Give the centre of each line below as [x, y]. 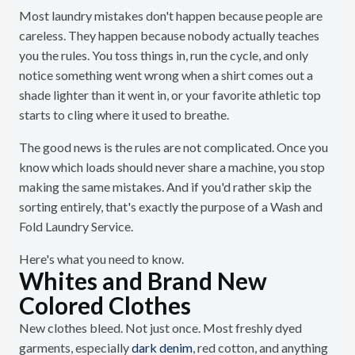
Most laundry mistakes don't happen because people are [171, 16]
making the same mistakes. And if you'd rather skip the [165, 187]
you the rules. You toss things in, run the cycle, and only [164, 55]
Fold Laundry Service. [76, 227]
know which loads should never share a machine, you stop [172, 167]
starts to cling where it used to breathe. [124, 115]
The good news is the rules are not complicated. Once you [174, 147]
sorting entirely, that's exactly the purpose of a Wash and [171, 207]
